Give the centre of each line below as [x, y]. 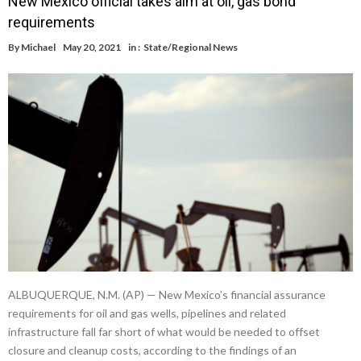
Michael [38, 48]
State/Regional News [191, 48]
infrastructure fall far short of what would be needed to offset [164, 331]
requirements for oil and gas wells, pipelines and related [147, 313]
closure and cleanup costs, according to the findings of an [152, 350]
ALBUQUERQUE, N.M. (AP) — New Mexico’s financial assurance [167, 294]
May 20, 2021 [92, 48]
